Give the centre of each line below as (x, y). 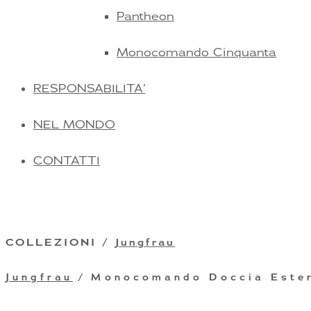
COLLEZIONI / (60, 242)
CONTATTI (67, 160)
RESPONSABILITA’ (89, 88)
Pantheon (145, 16)
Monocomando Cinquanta (196, 52)
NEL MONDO (74, 124)
